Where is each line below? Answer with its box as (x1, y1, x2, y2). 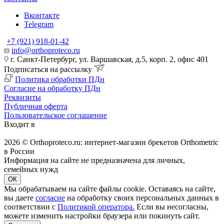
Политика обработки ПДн (15, 74, 104, 83)
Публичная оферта (4, 101, 67, 110)
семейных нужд (4, 164, 58, 173)
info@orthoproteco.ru (11, 45, 80, 54)
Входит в (4, 119, 35, 128)
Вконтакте (24, 10, 59, 19)
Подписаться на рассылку (4, 64, 94, 73)
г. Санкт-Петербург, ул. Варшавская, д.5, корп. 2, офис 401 (8, 54, 208, 63)
